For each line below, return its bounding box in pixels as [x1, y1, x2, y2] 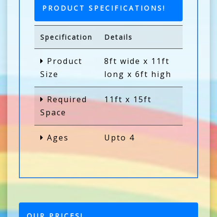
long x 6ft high [104, 68, 171, 79]
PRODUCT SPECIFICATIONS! [42, 3, 166, 13]
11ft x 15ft [104, 93, 152, 105]
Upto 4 [104, 132, 135, 143]
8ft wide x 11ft [104, 55, 170, 66]
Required [44, 93, 87, 105]
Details [104, 32, 133, 42]
